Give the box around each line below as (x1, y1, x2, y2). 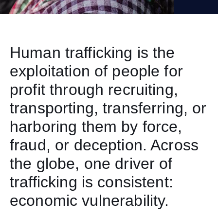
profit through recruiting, (10, 80, 178, 98)
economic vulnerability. (10, 191, 169, 209)
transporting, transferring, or (10, 99, 207, 117)
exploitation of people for (10, 62, 183, 80)
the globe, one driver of (10, 154, 173, 172)
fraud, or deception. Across (10, 136, 199, 154)
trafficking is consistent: (10, 173, 173, 191)
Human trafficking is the (10, 43, 175, 61)
